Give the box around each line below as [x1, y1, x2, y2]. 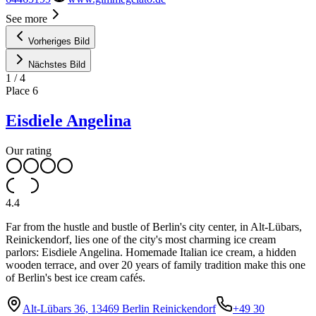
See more [6, 12, 47, 25]
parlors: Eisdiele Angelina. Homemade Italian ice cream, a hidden [6, 245, 296, 258]
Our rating [6, 144, 51, 157]
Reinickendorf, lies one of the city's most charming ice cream [6, 233, 276, 245]
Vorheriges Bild [28, 35, 90, 47]
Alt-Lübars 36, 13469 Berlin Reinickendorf [23, 302, 216, 315]
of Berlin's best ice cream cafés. [6, 271, 145, 284]
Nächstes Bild [28, 59, 85, 70]
